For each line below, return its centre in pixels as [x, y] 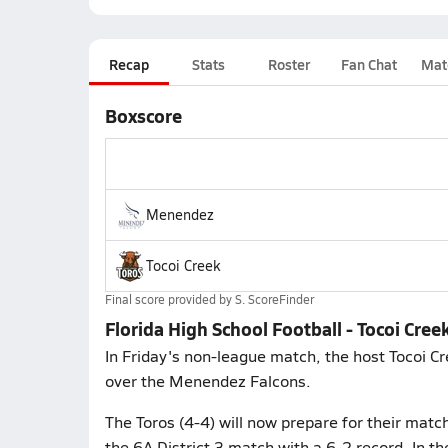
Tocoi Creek [182, 265]
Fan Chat [368, 64]
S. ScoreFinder [274, 299]
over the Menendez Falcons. [207, 380]
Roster [288, 64]
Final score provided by [169, 299]
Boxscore [143, 115]
